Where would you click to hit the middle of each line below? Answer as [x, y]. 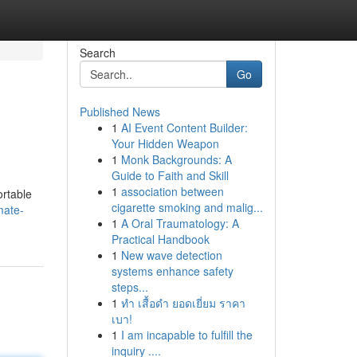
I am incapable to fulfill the [186, 335]
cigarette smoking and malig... [187, 207]
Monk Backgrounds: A [176, 159]
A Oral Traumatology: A [180, 223]
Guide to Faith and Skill [170, 175]
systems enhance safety [172, 271]
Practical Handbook [160, 239]
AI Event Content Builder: [184, 127]
